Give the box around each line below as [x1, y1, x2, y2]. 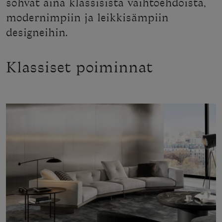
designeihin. [6, 27, 67, 40]
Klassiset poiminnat [6, 59, 153, 78]
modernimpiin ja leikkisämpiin [6, 12, 168, 25]
